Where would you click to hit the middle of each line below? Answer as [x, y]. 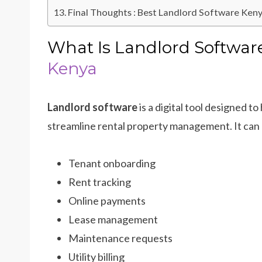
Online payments [107, 201]
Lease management [113, 219]
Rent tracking [100, 182]
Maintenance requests [120, 238]
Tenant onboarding [112, 163]
